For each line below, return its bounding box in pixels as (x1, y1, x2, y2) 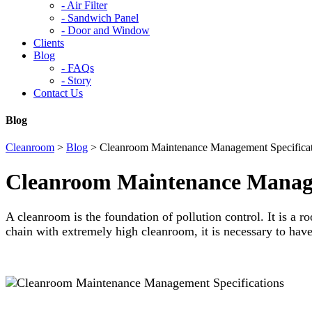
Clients (33, 36, 64, 49)
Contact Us (33, 86, 83, 99)
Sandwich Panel (65, 11, 139, 24)
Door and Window (65, 24, 150, 36)
